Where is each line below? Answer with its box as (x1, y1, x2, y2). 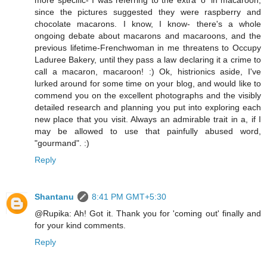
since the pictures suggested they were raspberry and (35, 7, 261, 17)
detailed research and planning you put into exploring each (35, 103, 261, 113)
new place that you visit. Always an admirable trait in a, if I (35, 114, 261, 125)
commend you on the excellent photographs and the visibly (35, 91, 261, 101)
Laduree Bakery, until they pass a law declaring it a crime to (35, 55, 261, 65)
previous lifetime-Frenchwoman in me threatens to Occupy (35, 43, 261, 53)
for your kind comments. (35, 221, 126, 231)
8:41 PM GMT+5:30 (92, 192, 166, 202)
